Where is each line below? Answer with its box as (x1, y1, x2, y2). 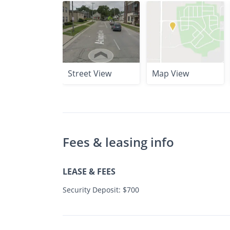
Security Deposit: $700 (63, 184, 139, 195)
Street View (68, 67, 111, 79)
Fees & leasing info (63, 133, 174, 150)
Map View (152, 67, 189, 79)
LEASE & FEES (63, 165, 116, 177)
